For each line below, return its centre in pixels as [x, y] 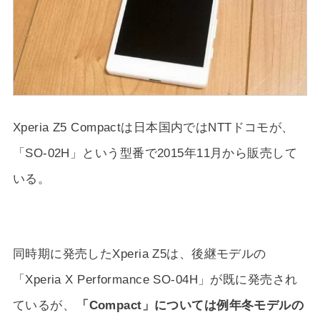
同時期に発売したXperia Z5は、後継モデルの [139, 254]
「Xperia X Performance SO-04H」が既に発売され [155, 280]
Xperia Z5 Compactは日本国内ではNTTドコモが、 [153, 127]
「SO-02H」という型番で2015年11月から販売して [155, 153]
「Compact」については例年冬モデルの [190, 305]
